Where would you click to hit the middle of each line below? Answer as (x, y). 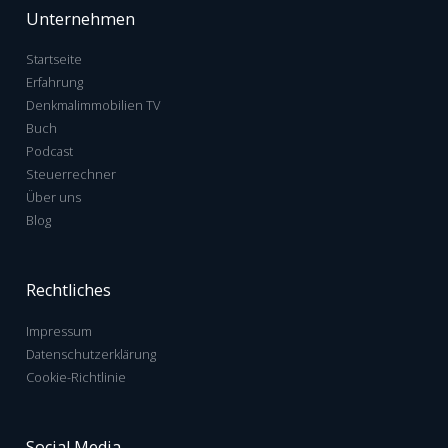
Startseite (54, 58)
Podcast (49, 150)
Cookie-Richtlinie (76, 376)
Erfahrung (54, 81)
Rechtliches (68, 290)
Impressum (59, 330)
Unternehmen (80, 18)
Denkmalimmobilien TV (93, 104)
